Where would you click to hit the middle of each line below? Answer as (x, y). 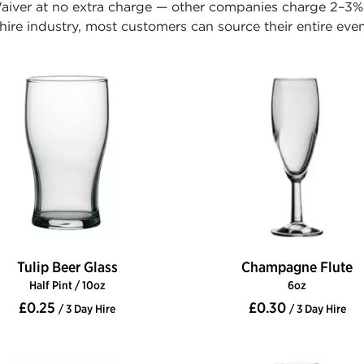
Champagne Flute (297, 267)
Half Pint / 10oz (67, 286)
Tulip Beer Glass (67, 267)
